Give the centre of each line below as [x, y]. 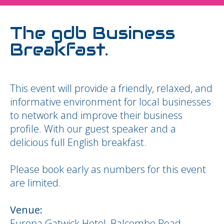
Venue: [26, 210]
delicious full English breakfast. [78, 142]
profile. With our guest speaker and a [93, 129]
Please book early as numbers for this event [108, 169]
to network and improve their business [96, 115]
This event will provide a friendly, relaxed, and [111, 88]
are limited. [35, 183]
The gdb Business [92, 33]
